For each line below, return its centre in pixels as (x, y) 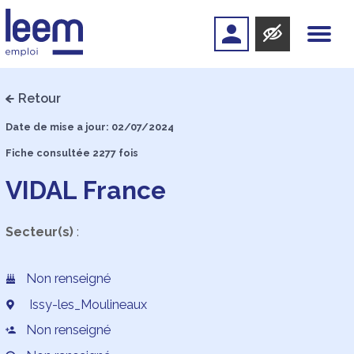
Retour (40, 98)
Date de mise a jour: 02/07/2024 (89, 126)
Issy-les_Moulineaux (87, 304)
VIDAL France (85, 190)
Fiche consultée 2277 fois (72, 153)
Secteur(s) (39, 232)
